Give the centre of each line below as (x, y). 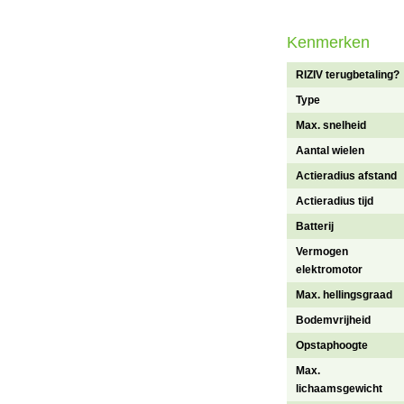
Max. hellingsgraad (344, 295)
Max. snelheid (331, 126)
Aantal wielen (330, 151)
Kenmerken (328, 43)
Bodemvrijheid (333, 321)
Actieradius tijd (335, 202)
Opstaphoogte (332, 346)
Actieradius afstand (346, 176)
